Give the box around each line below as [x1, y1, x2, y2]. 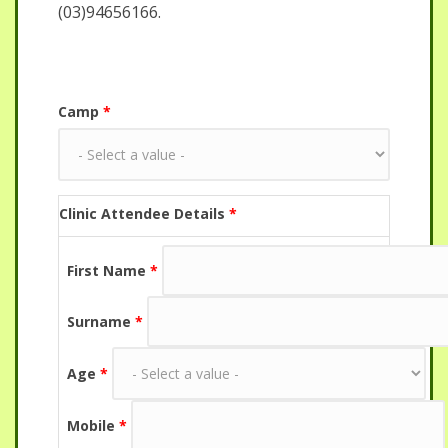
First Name [67, 261, 150, 280]
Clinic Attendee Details [59, 204, 229, 223]
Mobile [67, 416, 119, 435]
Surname [67, 312, 135, 331]
